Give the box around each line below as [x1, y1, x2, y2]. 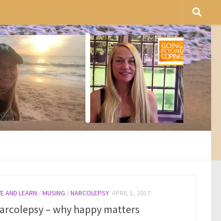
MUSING [42, 188, 65, 198]
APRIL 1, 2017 [112, 188, 150, 198]
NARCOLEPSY [71, 188, 109, 198]
